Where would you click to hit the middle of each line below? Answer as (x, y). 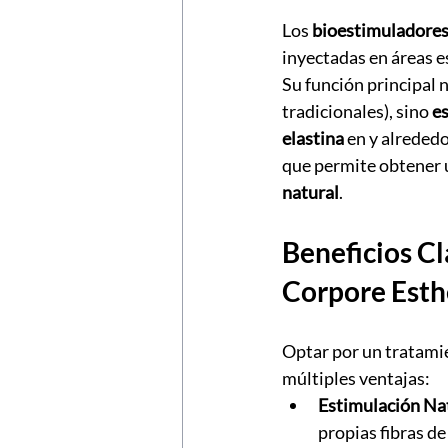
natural (310, 192)
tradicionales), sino (357, 111)
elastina (313, 138)
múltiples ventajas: (356, 378)
